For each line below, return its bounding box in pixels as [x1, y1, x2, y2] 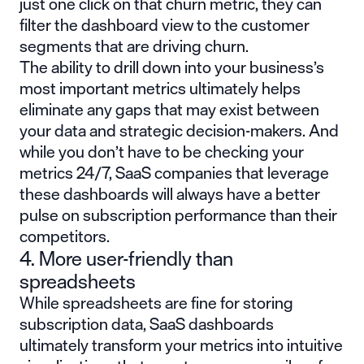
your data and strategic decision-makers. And [19, 116, 339, 144]
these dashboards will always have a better [19, 180, 320, 207]
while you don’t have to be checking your [19, 137, 304, 165]
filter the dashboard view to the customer [19, 11, 310, 38]
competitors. [19, 222, 110, 249]
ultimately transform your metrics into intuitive [19, 331, 343, 358]
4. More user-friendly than [19, 241, 233, 275]
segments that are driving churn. [19, 32, 249, 59]
